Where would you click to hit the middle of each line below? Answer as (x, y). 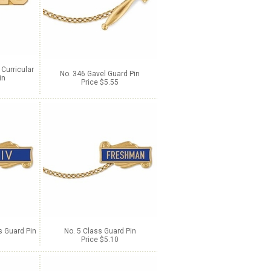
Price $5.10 (100, 240)
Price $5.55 (100, 82)
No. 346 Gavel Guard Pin (100, 74)
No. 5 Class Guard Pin (100, 231)
